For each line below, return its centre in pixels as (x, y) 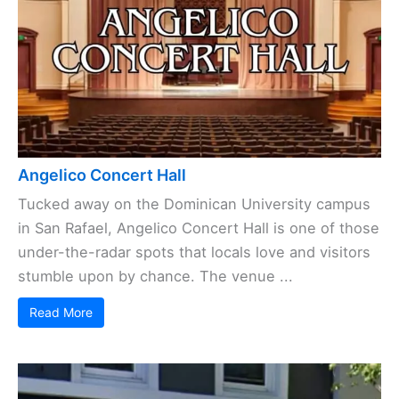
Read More (61, 313)
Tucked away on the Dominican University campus (194, 204)
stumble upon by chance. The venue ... (155, 277)
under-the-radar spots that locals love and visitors (194, 252)
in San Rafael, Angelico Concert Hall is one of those (199, 228)
